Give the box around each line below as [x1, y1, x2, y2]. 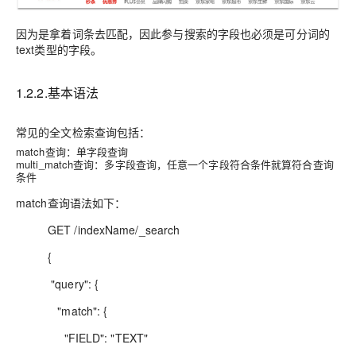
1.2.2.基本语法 [16, 83, 99, 103]
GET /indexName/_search [48, 222, 180, 238]
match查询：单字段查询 [16, 144, 129, 160]
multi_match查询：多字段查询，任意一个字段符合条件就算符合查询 [16, 157, 334, 172]
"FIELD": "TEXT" [48, 330, 149, 346]
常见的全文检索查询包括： [16, 124, 151, 141]
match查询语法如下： [16, 195, 126, 211]
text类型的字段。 [16, 41, 103, 58]
